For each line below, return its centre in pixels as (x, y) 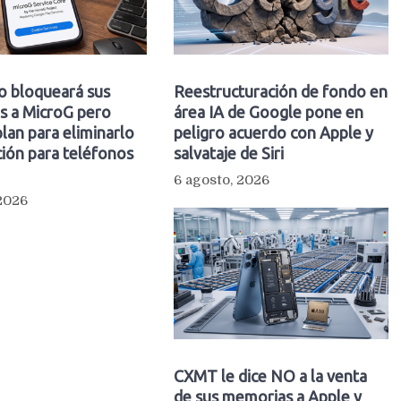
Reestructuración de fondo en (280, 92)
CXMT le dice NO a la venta (270, 376)
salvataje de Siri (228, 154)
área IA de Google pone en (268, 112)
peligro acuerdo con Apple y (273, 133)
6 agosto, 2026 (221, 180)
